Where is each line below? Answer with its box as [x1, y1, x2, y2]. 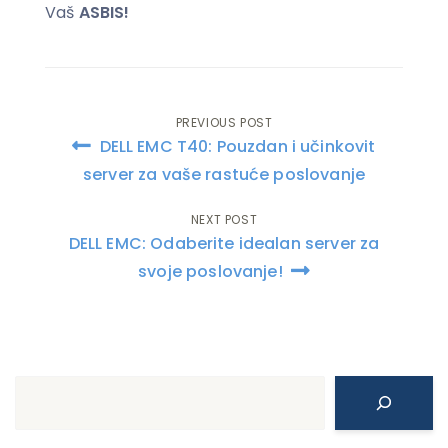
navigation [44, 158, 190, 195]
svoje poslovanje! [138, 259, 287, 283]
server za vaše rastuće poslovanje [83, 162, 365, 186]
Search [14, 376, 72, 400]
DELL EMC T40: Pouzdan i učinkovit [95, 134, 376, 158]
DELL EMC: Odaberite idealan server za [68, 231, 380, 255]
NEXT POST [190, 210, 258, 228]
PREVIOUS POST [175, 113, 273, 131]
